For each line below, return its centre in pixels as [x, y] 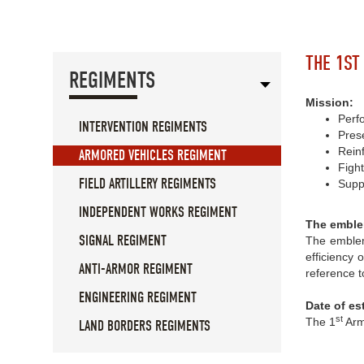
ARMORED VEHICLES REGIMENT [153, 156]
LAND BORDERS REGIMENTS [145, 327]
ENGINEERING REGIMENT [138, 298]
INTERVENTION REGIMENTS [143, 128]
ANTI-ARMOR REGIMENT [136, 270]
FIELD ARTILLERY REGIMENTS [147, 184]
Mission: [329, 103]
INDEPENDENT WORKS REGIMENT [158, 213]
